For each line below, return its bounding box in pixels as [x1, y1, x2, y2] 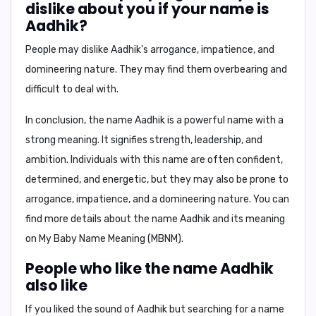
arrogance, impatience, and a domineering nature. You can [25, 193, 289, 205]
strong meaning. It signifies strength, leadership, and [25, 134, 262, 146]
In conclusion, [25, 114, 86, 126]
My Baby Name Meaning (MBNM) [39, 233, 181, 245]
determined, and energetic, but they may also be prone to [25, 174, 288, 186]
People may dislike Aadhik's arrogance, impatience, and [25, 44, 274, 56]
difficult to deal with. [25, 83, 119, 95]
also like [25, 275, 87, 296]
